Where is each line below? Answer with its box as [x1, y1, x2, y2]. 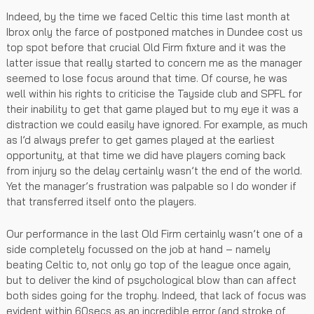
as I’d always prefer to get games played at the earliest [6, 132, 275, 146]
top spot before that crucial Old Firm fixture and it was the [6, 40, 286, 54]
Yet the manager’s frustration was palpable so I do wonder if [6, 179, 296, 193]
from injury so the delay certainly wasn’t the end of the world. [6, 163, 302, 177]
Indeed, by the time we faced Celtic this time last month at [6, 9, 290, 23]
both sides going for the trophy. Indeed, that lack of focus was [6, 288, 306, 302]
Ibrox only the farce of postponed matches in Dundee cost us [6, 25, 303, 39]
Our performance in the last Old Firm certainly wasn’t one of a [6, 226, 303, 240]
